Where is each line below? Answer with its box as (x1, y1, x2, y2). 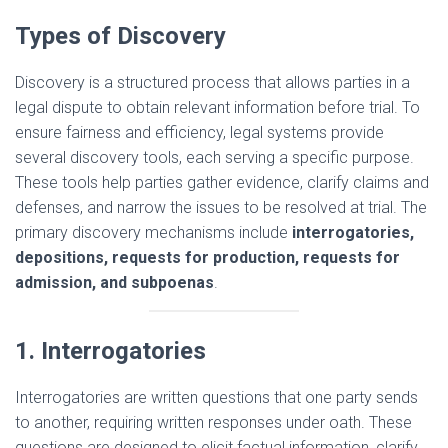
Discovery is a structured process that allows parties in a (15, 73, 410, 93)
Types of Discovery (15, 22, 226, 51)
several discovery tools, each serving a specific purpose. (15, 148, 414, 168)
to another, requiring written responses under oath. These (15, 413, 412, 433)
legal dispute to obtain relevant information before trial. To (15, 98, 420, 118)
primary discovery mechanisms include (15, 223, 292, 243)
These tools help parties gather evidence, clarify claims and (15, 173, 429, 193)
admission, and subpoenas (15, 273, 214, 293)
